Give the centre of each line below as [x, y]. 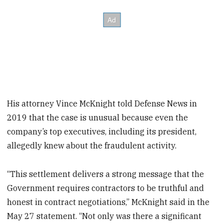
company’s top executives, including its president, [102, 132]
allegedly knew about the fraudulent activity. [92, 146]
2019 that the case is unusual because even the [98, 118]
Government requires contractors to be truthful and [106, 188]
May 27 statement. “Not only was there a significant [104, 216]
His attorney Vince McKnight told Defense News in [102, 104]
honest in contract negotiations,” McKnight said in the [108, 202]
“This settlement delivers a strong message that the [106, 174]
